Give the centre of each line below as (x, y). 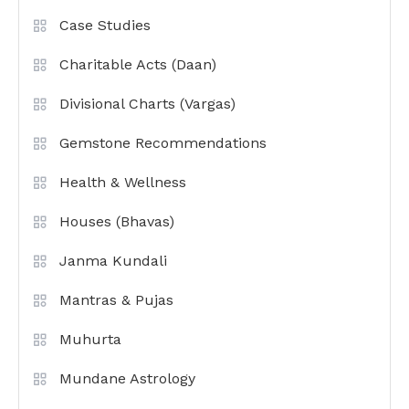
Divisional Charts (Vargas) (147, 103)
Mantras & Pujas (116, 299)
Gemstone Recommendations (163, 142)
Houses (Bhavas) (117, 221)
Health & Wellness (123, 182)
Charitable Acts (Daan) (138, 64)
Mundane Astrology (127, 378)
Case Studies (105, 25)
